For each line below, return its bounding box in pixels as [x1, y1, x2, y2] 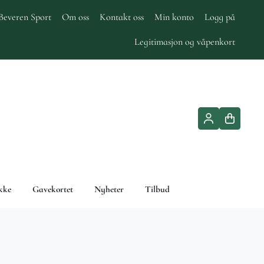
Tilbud [145, 183, 170, 194]
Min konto [154, 11, 194, 23]
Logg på [204, 11, 235, 23]
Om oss [62, 11, 89, 23]
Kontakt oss [100, 11, 144, 23]
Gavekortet [32, 183, 73, 194]
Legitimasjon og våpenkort [134, 36, 235, 48]
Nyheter [94, 183, 124, 194]
